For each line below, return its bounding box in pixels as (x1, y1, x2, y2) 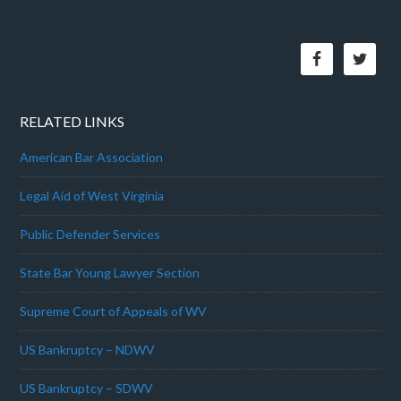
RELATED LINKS (20, 113, 125, 130)
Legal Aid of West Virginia (20, 188, 165, 203)
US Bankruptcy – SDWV (20, 380, 154, 396)
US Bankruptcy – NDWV (20, 342, 156, 357)
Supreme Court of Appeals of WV (20, 303, 208, 319)
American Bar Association (20, 149, 164, 165)
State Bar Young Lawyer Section (20, 265, 200, 280)
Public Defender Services (20, 226, 161, 242)
